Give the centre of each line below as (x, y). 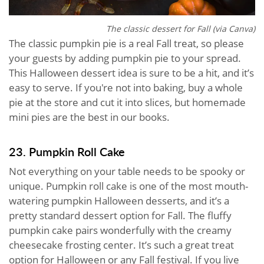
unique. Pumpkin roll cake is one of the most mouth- (128, 186)
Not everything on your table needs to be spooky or (127, 171)
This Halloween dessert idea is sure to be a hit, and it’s (131, 72)
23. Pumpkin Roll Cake (67, 151)
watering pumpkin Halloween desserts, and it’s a (119, 200)
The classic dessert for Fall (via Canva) (181, 28)
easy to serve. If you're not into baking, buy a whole (126, 87)
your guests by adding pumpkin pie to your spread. (125, 58)
